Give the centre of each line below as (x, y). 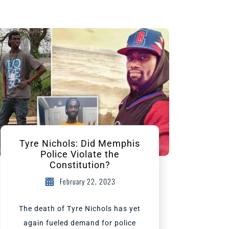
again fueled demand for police (80, 223)
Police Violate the (80, 154)
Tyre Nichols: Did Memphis (80, 143)
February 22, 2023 (87, 181)
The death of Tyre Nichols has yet (80, 209)
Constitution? (80, 165)
